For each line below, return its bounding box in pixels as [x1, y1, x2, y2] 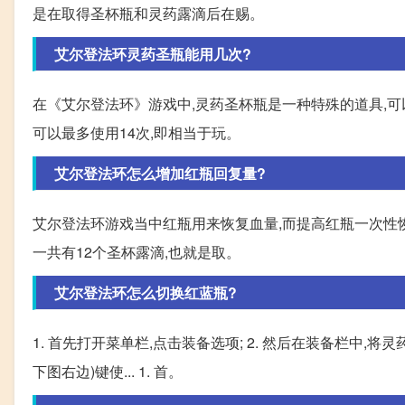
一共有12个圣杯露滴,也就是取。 [33, 240, 240, 262]
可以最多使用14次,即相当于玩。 [33, 121, 240, 143]
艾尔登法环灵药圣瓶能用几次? [54, 42, 251, 64]
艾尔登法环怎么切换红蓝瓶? [54, 281, 237, 303]
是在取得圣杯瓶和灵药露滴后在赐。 [33, 2, 264, 24]
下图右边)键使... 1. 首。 [33, 360, 183, 381]
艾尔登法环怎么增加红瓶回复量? [54, 162, 266, 184]
